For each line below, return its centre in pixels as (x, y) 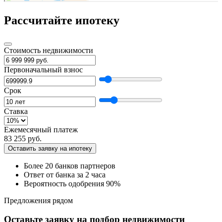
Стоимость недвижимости (49, 50)
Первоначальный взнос (43, 69)
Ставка (16, 111)
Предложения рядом (38, 200)
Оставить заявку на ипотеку (50, 148)
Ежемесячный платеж (41, 129)
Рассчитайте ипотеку (62, 20)
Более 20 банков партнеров (70, 166)
